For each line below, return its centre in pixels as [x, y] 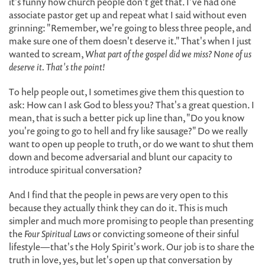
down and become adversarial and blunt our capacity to [121, 157]
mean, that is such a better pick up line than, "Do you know [127, 118]
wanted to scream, [47, 54]
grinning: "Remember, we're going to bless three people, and [130, 28]
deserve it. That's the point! [57, 67]
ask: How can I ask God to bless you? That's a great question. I [132, 105]
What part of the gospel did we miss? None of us [168, 54]
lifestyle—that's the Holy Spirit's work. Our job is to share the [132, 247]
